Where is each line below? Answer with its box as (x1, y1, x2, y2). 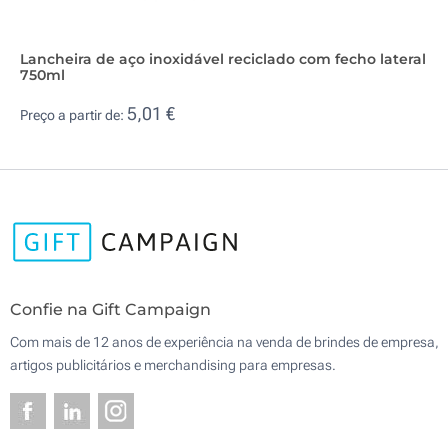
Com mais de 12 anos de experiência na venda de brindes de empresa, (10, 334, 439, 351)
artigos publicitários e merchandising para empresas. (10, 357, 336, 374)
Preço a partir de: (20, 107, 127, 124)
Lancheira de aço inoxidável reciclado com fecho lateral (20, 49, 426, 68)
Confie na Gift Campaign (10, 300, 211, 320)
